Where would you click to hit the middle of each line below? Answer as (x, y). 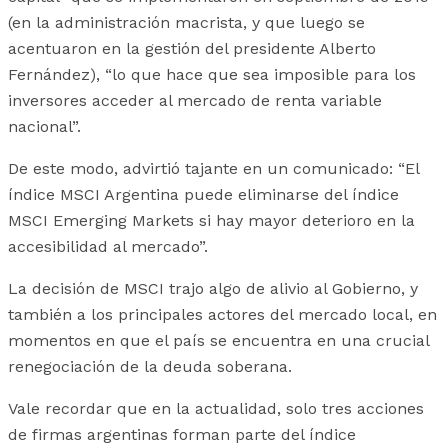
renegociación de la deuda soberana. (150, 367)
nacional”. (44, 127)
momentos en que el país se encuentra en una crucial (218, 341)
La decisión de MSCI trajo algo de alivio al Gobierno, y (213, 289)
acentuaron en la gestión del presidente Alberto (192, 49)
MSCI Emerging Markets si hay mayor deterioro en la (211, 221)
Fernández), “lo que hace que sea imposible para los (212, 75)
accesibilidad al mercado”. (108, 247)
